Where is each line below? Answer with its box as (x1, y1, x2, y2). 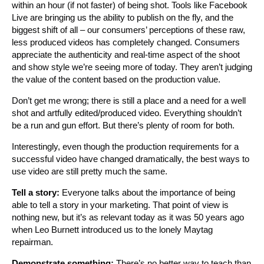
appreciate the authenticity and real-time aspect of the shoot (12, 49, 240, 60)
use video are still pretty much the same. (12, 166, 167, 176)
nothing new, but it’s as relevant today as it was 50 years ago (12, 212, 244, 222)
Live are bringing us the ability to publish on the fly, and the (12, 12, 233, 22)
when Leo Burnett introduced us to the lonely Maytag (12, 224, 213, 235)
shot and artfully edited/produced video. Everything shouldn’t (12, 107, 242, 118)
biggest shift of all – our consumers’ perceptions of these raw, (12, 24, 245, 35)
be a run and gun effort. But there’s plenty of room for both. (12, 120, 235, 130)
